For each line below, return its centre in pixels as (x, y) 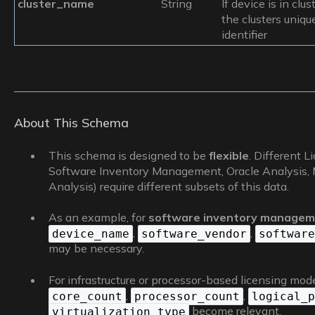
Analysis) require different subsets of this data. (168, 187)
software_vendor (194, 234)
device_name (90, 234)
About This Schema (71, 122)
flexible (229, 156)
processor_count (187, 296)
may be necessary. (96, 249)
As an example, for (98, 218)
